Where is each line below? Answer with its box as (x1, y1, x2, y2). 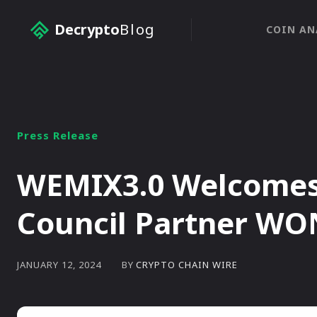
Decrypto (54, 20, 120, 39)
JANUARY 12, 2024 (17, 258, 101, 272)
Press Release (17, 128, 98, 142)
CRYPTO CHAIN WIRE (136, 258, 238, 271)
